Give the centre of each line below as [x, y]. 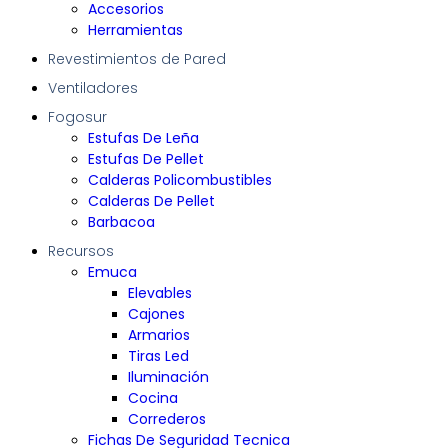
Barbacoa [121, 222]
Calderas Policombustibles [180, 180]
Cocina [153, 398]
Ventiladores [93, 88]
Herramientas [135, 30]
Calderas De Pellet [151, 201]
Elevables [160, 293]
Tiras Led [158, 356]
